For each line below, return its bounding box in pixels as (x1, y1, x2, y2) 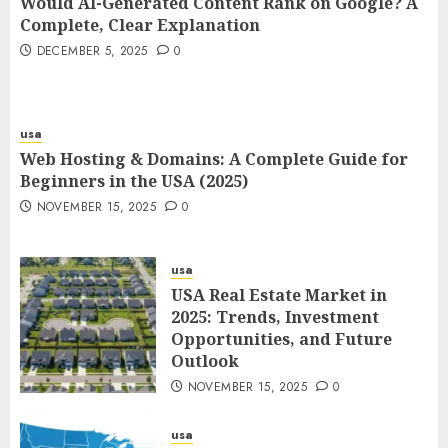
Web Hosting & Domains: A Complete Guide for (20, 148, 408, 170)
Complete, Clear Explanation (20, 14, 260, 36)
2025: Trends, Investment (171, 306, 379, 328)
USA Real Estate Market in (171, 284, 387, 306)
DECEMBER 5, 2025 (36, 42, 148, 60)
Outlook (171, 350, 239, 372)
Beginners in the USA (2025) (20, 170, 248, 192)
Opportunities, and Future (171, 328, 392, 350)
